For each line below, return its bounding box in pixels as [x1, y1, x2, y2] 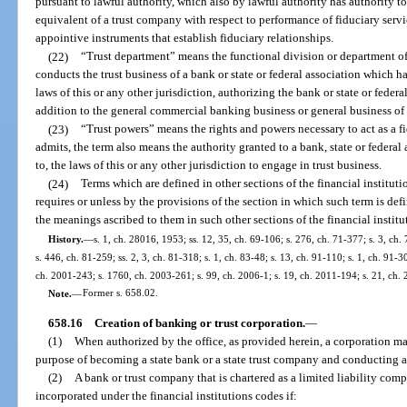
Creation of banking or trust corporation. [94, 315, 305, 330]
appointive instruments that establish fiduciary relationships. [35, 31, 334, 45]
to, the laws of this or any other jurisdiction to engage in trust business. [35, 158, 382, 173]
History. [47, 233, 84, 244]
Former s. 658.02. [82, 287, 158, 299]
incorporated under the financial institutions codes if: [35, 388, 298, 402]
